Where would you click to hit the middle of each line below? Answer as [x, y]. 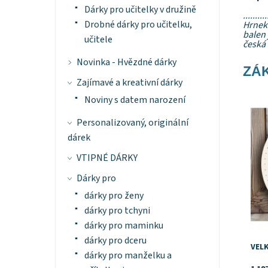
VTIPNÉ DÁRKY [107, 158]
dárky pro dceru [115, 241]
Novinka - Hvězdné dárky [126, 63]
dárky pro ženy [114, 196]
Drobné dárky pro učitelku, [138, 25]
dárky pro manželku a [128, 256]
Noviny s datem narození [135, 100]
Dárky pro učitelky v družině [140, 10]
